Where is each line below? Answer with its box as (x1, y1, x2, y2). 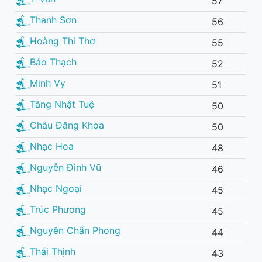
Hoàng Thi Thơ (30, 35, 95, 47)
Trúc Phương (30, 204, 86, 216)
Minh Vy (30, 77, 65, 89)
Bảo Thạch (30, 56, 77, 68)
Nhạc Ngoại (30, 182, 82, 195)
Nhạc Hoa (30, 140, 74, 153)
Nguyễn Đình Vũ (30, 161, 101, 174)
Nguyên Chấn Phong (30, 225, 120, 237)
